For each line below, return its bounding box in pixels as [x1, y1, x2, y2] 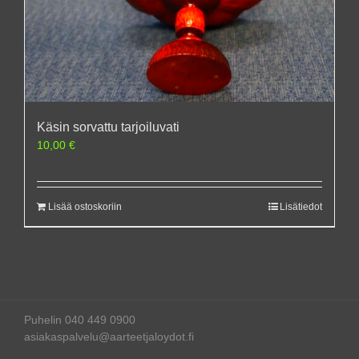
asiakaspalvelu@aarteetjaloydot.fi [24, 329, 194, 343]
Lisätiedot [280, 200, 322, 212]
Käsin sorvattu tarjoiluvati [37, 119, 179, 134]
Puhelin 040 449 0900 [24, 313, 135, 326]
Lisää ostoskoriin [48, 200, 122, 212]
